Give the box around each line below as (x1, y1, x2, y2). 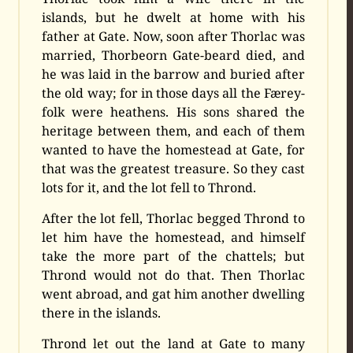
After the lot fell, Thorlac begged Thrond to (42, 210, 305, 228)
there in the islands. (42, 304, 162, 322)
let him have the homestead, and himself (42, 229, 305, 247)
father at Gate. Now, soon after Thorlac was (42, 28, 305, 46)
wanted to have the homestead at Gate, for (42, 141, 305, 159)
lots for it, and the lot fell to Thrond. (42, 179, 257, 197)
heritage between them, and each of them (42, 122, 305, 140)
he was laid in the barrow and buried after (42, 65, 305, 84)
